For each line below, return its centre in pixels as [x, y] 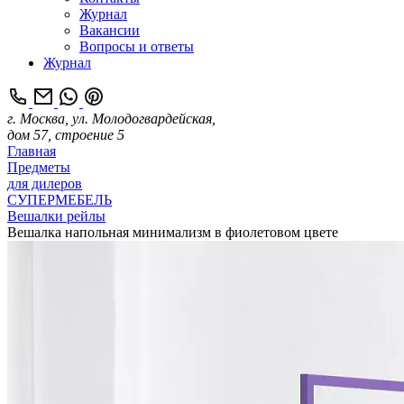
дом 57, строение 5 [66, 135]
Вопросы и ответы [137, 46]
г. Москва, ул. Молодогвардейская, [111, 119]
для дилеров [45, 184]
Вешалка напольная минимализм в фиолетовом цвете [173, 232]
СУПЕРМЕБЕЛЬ [60, 200]
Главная [32, 151]
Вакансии [110, 30]
